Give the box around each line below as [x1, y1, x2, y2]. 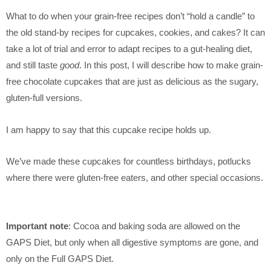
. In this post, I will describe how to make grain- [79, 60, 263, 71]
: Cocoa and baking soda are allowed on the [68, 221, 240, 231]
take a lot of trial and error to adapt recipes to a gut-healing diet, [6, 44, 252, 54]
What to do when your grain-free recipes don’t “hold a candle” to [6, 11, 255, 22]
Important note [6, 221, 68, 231]
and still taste [6, 60, 60, 71]
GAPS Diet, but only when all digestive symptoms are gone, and [6, 237, 258, 247]
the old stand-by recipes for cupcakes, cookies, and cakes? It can [6, 28, 265, 38]
